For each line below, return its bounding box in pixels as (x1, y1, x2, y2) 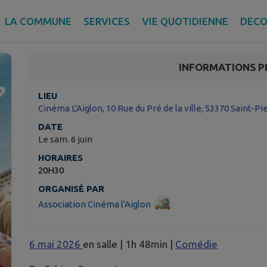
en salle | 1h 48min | (83, 238, 175, 250)
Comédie (175, 238, 218, 250)
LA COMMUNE (5, 15, 72, 27)
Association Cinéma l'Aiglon (38, 198, 151, 209)
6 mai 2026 (29, 238, 83, 250)
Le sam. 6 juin (38, 134, 92, 145)
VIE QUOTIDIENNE (142, 15, 228, 27)
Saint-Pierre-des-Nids (29, 24, 119, 35)
